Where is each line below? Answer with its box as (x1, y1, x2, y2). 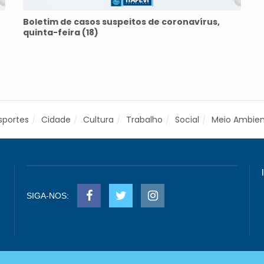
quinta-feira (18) (23, 27, 98, 38)
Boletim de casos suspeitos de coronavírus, (23, 16, 220, 28)
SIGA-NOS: (27, 191, 69, 200)
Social (175, 114, 199, 126)
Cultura (83, 114, 114, 126)
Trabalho (126, 114, 163, 126)
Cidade (41, 114, 71, 126)
